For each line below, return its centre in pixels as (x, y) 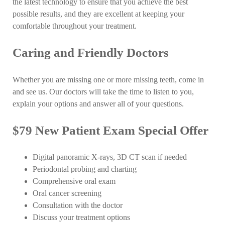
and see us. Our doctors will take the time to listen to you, (103, 92)
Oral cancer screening (67, 194)
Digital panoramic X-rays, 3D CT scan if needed (110, 157)
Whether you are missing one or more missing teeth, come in (108, 80)
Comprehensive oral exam (74, 182)
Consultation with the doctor (78, 206)
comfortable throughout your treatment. (75, 26)
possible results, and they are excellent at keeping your (99, 14)
